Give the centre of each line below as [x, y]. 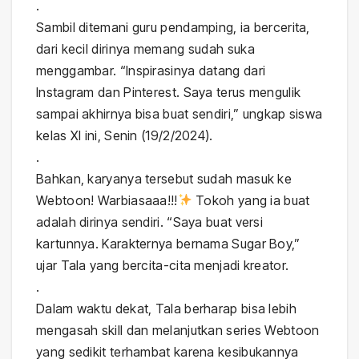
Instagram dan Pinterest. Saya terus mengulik [169, 92]
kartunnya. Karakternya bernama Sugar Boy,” [168, 243]
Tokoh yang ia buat [251, 200]
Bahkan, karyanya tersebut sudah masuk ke [164, 178]
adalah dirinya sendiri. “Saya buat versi [150, 222]
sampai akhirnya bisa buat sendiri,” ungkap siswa [179, 113]
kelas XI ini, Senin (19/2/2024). [125, 135]
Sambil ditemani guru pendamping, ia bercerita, [173, 27]
